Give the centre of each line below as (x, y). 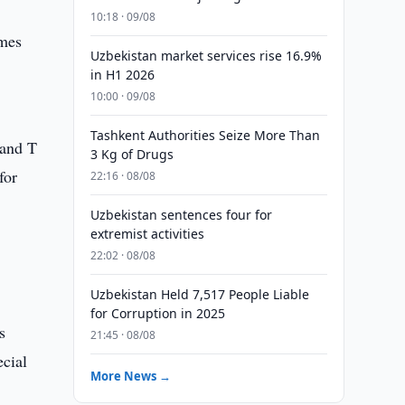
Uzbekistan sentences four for (181, 215)
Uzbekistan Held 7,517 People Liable (199, 294)
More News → (130, 376)
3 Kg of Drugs (132, 154)
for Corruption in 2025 (157, 313)
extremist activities (147, 234)
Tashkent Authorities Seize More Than (205, 135)
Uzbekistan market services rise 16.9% (206, 56)
